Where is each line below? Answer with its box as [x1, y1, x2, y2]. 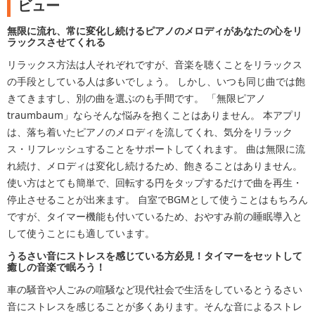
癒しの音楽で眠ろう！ [7, 260, 105, 274]
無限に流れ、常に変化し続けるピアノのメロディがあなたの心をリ [7, 24, 302, 38]
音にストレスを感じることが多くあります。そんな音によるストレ [7, 300, 302, 314]
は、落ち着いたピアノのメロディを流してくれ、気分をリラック [7, 125, 292, 139]
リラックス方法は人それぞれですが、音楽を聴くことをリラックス [7, 58, 302, 72]
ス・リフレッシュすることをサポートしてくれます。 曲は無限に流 [7, 142, 305, 156]
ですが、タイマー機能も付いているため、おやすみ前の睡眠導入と [7, 210, 302, 224]
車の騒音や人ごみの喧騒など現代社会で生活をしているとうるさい [7, 283, 302, 297]
